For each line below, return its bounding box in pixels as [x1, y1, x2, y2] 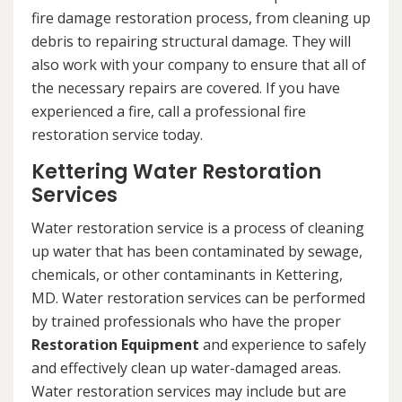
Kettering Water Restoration [31, 158, 321, 187]
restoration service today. [31, 125, 203, 145]
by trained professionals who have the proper [31, 311, 341, 332]
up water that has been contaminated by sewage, [31, 241, 363, 262]
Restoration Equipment [31, 335, 199, 355]
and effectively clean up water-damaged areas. [31, 358, 341, 379]
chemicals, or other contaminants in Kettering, [31, 265, 343, 285]
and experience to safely [199, 335, 366, 355]
